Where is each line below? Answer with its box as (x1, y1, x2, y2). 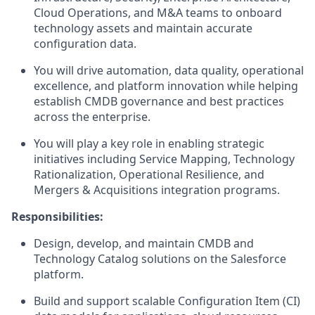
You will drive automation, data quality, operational (34, 63, 304, 78)
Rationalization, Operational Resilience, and (34, 167, 264, 182)
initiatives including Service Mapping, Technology (34, 151, 295, 167)
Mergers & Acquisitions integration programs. (34, 182, 280, 198)
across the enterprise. (34, 109, 150, 124)
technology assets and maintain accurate (34, 20, 252, 36)
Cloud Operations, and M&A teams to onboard (34, 5, 282, 20)
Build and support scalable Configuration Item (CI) (34, 293, 300, 309)
